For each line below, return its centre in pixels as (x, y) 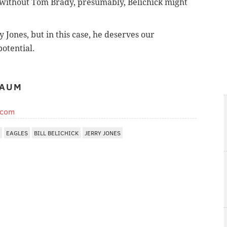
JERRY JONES (103, 133)
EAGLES (17, 133)
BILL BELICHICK (56, 133)
